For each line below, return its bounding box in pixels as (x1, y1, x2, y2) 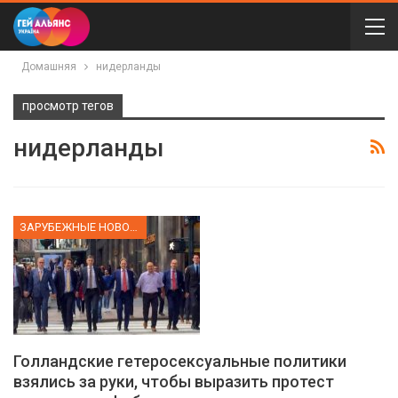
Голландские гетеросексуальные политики (13, 352, 346, 371)
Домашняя (21, 60, 76, 73)
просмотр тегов (22, 99, 114, 113)
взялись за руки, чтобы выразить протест (13, 372, 334, 392)
